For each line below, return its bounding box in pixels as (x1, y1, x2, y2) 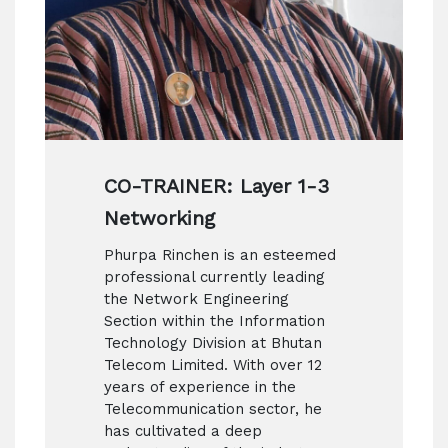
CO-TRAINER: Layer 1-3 (103, 173, 329, 198)
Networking (103, 205, 215, 230)
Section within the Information (103, 311, 325, 330)
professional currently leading (103, 267, 325, 286)
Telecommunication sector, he (103, 399, 322, 418)
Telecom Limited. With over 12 (103, 355, 322, 374)
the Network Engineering (103, 289, 289, 308)
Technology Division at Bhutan (103, 333, 322, 352)
